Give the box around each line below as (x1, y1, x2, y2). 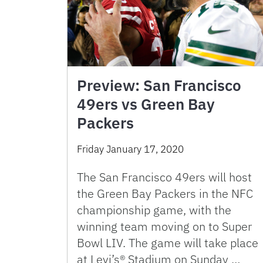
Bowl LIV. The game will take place (77, 235, 258, 251)
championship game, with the (77, 202, 231, 218)
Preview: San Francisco (77, 75, 241, 96)
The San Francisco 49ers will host (77, 169, 252, 186)
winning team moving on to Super (77, 218, 252, 235)
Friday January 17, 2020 (77, 143, 184, 156)
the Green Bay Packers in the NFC (77, 186, 253, 202)
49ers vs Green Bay (77, 94, 215, 114)
